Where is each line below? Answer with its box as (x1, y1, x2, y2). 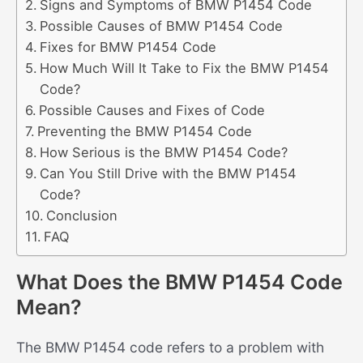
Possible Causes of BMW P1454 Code (40, 17, 284, 34)
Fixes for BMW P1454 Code (40, 38, 217, 55)
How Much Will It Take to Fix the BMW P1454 (40, 59, 330, 76)
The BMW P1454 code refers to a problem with (16, 339, 324, 356)
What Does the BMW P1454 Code (16, 270, 343, 294)
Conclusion (46, 207, 118, 224)
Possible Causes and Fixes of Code (39, 101, 266, 118)
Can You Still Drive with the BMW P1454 (40, 164, 297, 181)
